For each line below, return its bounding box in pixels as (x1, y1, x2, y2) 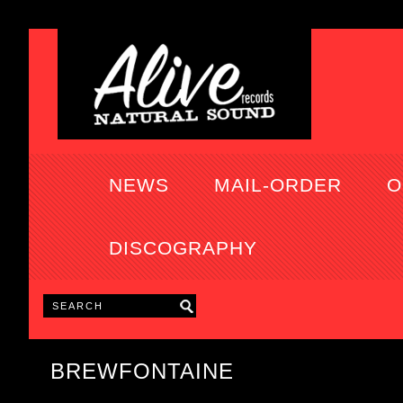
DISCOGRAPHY (108, 237, 257, 259)
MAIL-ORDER (213, 175, 342, 196)
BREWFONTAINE (50, 359, 234, 383)
